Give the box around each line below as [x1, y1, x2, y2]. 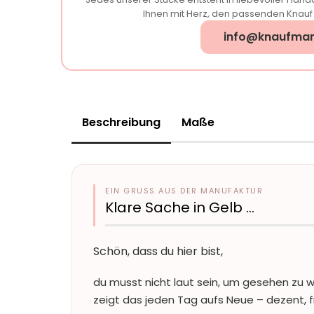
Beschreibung [82, 114, 161, 130]
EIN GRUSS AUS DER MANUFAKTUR [105, 185, 257, 196]
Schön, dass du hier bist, [93, 243, 223, 259]
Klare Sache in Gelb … [105, 198, 254, 217]
